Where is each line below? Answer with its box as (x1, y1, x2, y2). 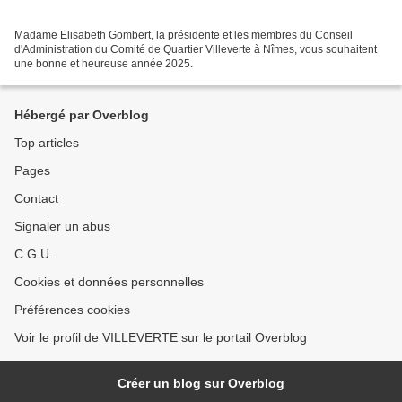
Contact (14, 191, 58, 205)
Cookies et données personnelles (14, 275, 204, 289)
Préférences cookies (14, 302, 130, 317)
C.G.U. (14, 247, 53, 261)
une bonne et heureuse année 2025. (14, 57, 193, 70)
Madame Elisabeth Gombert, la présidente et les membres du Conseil (14, 28, 353, 41)
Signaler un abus (14, 219, 110, 233)
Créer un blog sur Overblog (118, 376, 284, 390)
